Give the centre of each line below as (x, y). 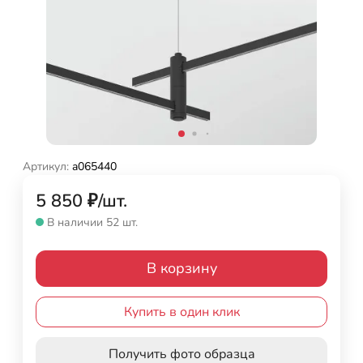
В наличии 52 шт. (92, 222)
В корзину (181, 268)
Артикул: (46, 166)
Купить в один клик (181, 312)
